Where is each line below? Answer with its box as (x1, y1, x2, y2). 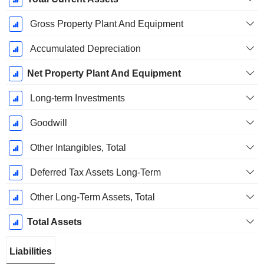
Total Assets (27, 217, 82, 227)
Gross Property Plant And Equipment (29, 19, 183, 29)
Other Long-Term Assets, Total (29, 192, 155, 203)
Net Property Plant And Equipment (27, 68, 181, 79)
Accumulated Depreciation (29, 44, 141, 54)
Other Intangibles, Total (29, 143, 126, 153)
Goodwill (29, 118, 67, 128)
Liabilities (9, 246, 52, 257)
